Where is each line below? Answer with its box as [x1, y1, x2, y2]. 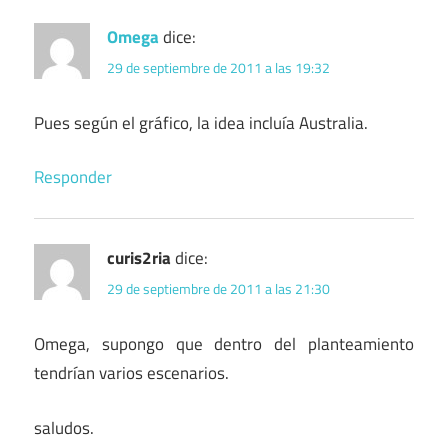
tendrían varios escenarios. [34, 360, 229, 387]
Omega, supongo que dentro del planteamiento [34, 331, 414, 358]
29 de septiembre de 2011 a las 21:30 [107, 278, 330, 300]
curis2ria [107, 245, 171, 272]
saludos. [34, 414, 94, 441]
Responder [34, 164, 112, 191]
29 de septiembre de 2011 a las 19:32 [107, 56, 330, 78]
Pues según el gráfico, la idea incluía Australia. [34, 109, 368, 136]
